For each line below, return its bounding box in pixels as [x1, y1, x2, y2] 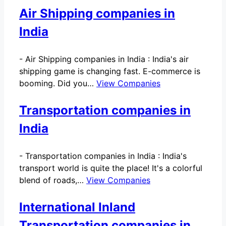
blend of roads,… [19, 175, 86, 185]
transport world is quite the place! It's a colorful [19, 162, 202, 173]
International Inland [19, 199, 135, 214]
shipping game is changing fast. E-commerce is [19, 66, 200, 76]
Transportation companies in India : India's [25, 150, 187, 161]
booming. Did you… [19, 78, 96, 88]
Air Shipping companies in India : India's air [25, 53, 189, 64]
